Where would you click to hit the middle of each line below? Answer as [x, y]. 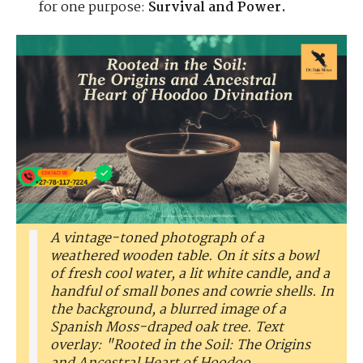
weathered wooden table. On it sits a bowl [184, 257]
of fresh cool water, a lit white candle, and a [190, 275]
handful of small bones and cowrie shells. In [192, 293]
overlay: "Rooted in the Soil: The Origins [180, 346]
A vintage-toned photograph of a [157, 239]
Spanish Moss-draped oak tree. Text [167, 328]
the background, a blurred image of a [168, 310]
